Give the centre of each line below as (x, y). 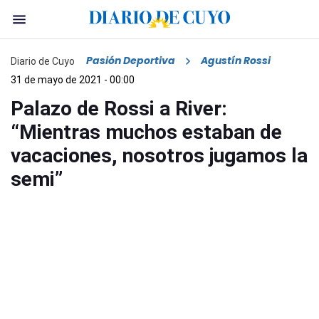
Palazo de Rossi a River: (119, 109)
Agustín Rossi (236, 61)
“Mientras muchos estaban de (146, 132)
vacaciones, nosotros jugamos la (159, 156)
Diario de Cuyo (43, 61)
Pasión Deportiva (131, 61)
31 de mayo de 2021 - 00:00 (73, 80)
